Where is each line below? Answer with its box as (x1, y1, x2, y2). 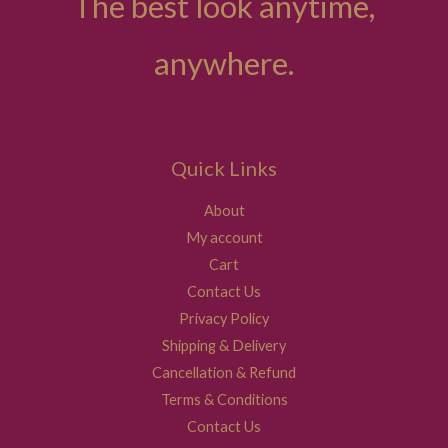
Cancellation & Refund (152, 364, 296, 382)
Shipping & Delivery (162, 337, 286, 355)
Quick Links (171, 156, 277, 180)
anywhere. (154, 44, 294, 82)
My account (185, 229, 263, 247)
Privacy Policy (179, 310, 269, 328)
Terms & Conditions (160, 391, 288, 409)
